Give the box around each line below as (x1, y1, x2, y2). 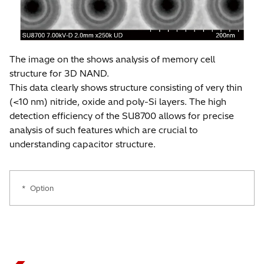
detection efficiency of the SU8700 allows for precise (9, 110, 234, 121)
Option (30, 184, 54, 193)
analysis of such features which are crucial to (9, 124, 198, 136)
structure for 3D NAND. (9, 68, 109, 79)
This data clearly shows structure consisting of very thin (9, 82, 242, 93)
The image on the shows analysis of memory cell (9, 54, 215, 65)
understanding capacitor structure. (9, 138, 156, 150)
